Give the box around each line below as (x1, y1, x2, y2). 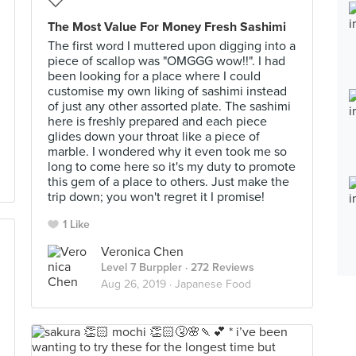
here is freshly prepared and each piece (48, 114, 267, 130)
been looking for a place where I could (48, 68, 261, 84)
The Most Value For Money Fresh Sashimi (48, 19, 286, 35)
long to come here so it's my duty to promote (48, 159, 296, 175)
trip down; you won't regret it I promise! (48, 189, 265, 205)
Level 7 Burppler (101, 261, 182, 274)
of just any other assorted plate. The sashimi (48, 99, 291, 114)
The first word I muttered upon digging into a (48, 38, 296, 54)
